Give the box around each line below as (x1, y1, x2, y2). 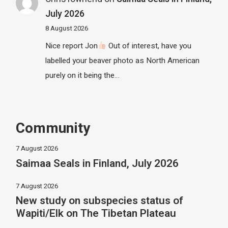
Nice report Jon (45, 40, 98, 52)
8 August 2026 (45, 23, 88, 34)
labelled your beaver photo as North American (45, 55, 199, 67)
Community (16, 118, 91, 139)
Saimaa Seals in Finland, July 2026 (16, 155, 179, 172)
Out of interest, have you (106, 40, 192, 52)
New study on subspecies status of (16, 193, 184, 209)
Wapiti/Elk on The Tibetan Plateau (16, 206, 177, 222)
